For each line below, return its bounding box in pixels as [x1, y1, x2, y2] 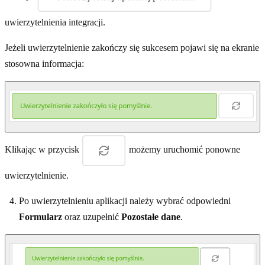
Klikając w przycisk [5, 144, 82, 155]
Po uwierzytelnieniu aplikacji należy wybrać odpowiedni [19, 196, 231, 206]
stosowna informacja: [5, 58, 84, 69]
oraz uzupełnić [62, 212, 121, 222]
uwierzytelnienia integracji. [5, 17, 105, 27]
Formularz [19, 212, 62, 222]
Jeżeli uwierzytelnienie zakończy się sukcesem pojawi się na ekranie [5, 42, 259, 53]
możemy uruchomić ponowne [127, 144, 240, 155]
